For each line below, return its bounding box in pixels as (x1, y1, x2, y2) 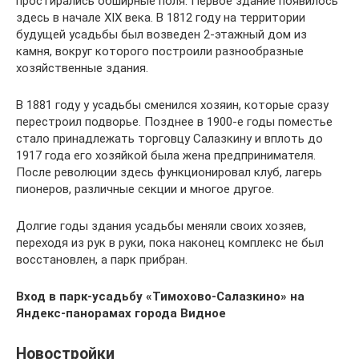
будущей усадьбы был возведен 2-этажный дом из (16, 27, 307, 42)
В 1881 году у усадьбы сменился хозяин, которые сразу (16, 98, 329, 112)
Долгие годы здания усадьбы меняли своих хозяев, (16, 219, 306, 233)
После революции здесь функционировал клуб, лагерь (16, 165, 322, 179)
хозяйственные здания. (16, 61, 148, 75)
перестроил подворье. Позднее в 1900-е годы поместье (16, 115, 333, 129)
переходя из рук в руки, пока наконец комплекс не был (16, 236, 324, 250)
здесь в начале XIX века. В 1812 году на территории (16, 10, 305, 25)
